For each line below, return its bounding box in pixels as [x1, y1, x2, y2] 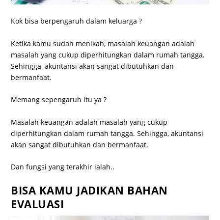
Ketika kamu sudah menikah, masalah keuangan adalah [11, 38, 195, 48]
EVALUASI [11, 196, 64, 212]
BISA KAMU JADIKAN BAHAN [11, 183, 168, 198]
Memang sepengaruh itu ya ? [11, 95, 107, 105]
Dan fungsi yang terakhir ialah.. [11, 162, 115, 171]
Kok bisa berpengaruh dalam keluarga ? [11, 16, 142, 26]
